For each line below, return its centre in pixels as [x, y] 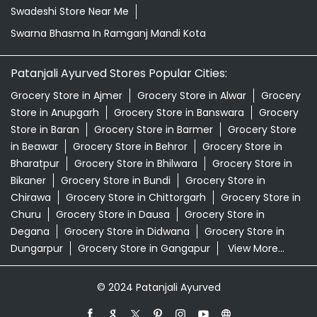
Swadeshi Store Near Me [70, 12]
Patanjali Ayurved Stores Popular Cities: [119, 74]
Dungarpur [37, 249]
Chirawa [31, 198]
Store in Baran [45, 130]
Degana [30, 232]
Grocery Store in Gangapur [144, 249]
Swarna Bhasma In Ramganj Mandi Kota [108, 34]
